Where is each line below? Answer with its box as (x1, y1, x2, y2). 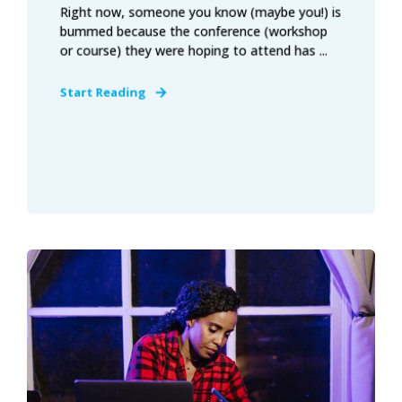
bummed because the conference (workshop (59, 22, 328, 40)
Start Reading (59, 83, 146, 100)
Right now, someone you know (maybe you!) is (59, 3, 342, 21)
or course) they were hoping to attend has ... (59, 41, 328, 59)
